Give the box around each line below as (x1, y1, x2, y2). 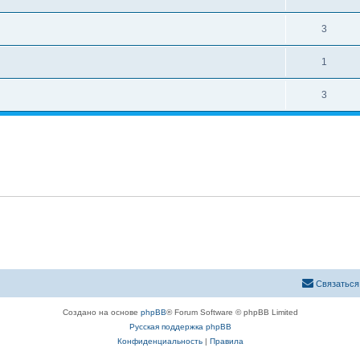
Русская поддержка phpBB (129, 321, 231, 331)
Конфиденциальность (117, 336, 202, 346)
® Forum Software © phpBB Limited (166, 307, 298, 317)
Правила (209, 336, 243, 346)
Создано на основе (62, 307, 141, 317)
